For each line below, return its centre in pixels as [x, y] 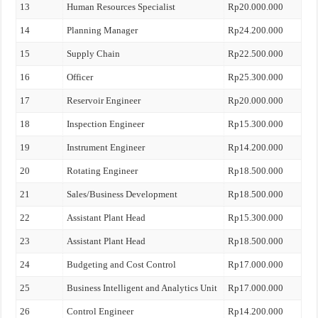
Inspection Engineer [106, 124]
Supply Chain [94, 54]
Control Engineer [100, 311]
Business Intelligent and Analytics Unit [142, 288]
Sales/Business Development [122, 194]
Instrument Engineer [106, 147]
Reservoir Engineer [104, 100]
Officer [80, 77]
